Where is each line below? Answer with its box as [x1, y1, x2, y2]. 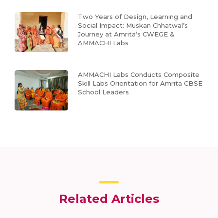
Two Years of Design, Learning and [78, 12, 192, 20]
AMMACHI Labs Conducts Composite [78, 71, 200, 79]
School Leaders [78, 88, 129, 96]
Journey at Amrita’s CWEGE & [78, 30, 175, 38]
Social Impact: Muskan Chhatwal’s [78, 21, 188, 29]
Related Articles [59, 191, 159, 206]
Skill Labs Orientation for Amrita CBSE [78, 79, 202, 88]
